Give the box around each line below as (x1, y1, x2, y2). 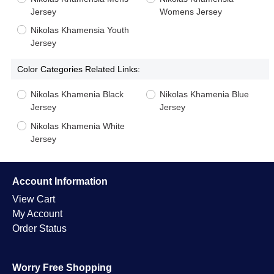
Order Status (12, 223, 67, 234)
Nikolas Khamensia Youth (30, 25, 129, 35)
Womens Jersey (160, 7, 222, 17)
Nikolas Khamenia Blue (160, 89, 249, 100)
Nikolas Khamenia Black (30, 89, 124, 100)
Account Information (12, 176, 108, 187)
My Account (12, 208, 62, 219)
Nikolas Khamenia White (30, 120, 125, 131)
